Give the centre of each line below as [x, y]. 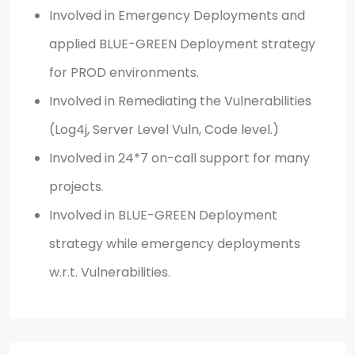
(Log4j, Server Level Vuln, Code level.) [166, 129]
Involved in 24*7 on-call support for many [179, 158]
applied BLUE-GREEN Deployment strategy [182, 44]
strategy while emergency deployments [175, 243]
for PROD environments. [124, 72]
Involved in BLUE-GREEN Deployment [163, 215]
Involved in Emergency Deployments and [177, 15]
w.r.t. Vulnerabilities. [111, 272]
